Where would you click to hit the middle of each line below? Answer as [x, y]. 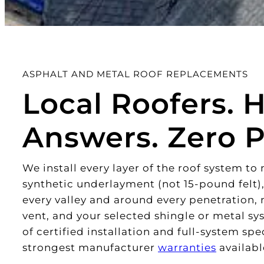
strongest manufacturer [90, 247]
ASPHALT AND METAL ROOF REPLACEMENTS [135, 74]
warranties [187, 247]
